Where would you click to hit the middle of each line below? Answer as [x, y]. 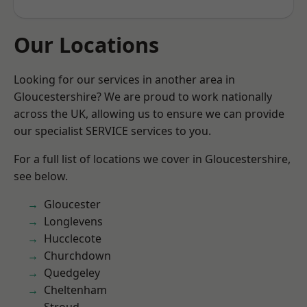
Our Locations [86, 45]
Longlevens [73, 221]
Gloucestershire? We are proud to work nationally [143, 97]
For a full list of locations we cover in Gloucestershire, [152, 159]
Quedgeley [72, 273]
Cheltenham [75, 290]
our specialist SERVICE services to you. [112, 131]
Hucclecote [73, 238]
